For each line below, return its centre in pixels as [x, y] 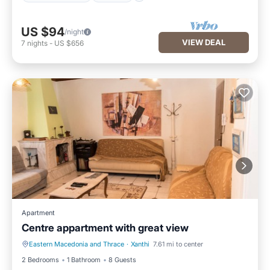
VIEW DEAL [204, 42]
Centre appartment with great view [105, 228]
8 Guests [122, 260]
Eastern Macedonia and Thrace [77, 244]
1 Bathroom [84, 260]
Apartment [38, 213]
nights [37, 43]
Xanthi [140, 244]
